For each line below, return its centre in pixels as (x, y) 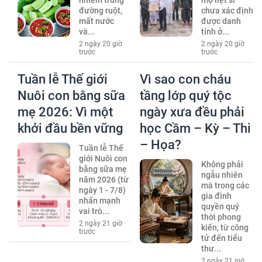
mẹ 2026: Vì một (65, 112)
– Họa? (161, 145)
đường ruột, (100, 11)
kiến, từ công (225, 228)
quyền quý (220, 207)
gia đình (216, 196)
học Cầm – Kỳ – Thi (195, 129)
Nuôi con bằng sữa (71, 96)
